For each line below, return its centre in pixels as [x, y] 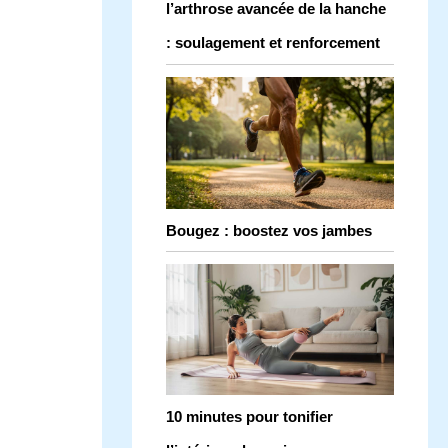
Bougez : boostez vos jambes [269, 230]
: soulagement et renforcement [273, 43]
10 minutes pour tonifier [249, 417]
